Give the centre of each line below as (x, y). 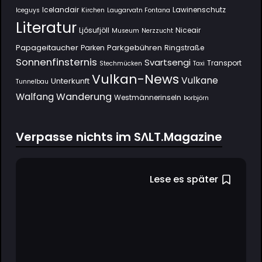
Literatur (46, 27)
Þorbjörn (196, 98)
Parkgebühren (134, 47)
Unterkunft (70, 81)
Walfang (35, 96)
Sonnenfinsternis (56, 62)
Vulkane (199, 80)
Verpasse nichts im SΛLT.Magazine (119, 137)
